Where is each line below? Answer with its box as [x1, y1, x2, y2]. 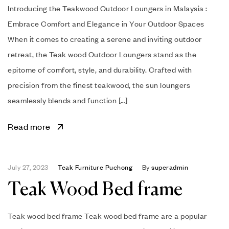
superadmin [151, 163, 188, 171]
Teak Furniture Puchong [58, 163, 132, 171]
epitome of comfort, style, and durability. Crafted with [8, 64, 192, 74]
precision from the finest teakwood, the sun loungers [8, 80, 190, 89]
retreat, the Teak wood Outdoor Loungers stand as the [8, 49, 196, 59]
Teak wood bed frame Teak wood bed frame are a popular [8, 211, 207, 220]
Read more [8, 121, 51, 132]
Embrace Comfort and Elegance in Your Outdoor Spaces [8, 18, 204, 28]
